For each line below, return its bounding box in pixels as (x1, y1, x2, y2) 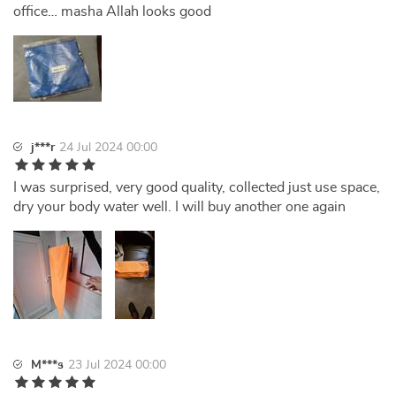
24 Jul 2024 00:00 (59, 141, 157, 154)
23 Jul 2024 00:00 (68, 359, 166, 371)
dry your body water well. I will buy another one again (13, 200, 346, 214)
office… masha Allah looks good (13, 4, 211, 19)
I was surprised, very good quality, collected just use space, (13, 180, 380, 194)
